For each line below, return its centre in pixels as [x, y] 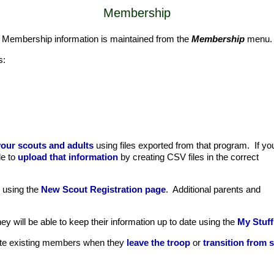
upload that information [68, 157]
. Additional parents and [213, 189]
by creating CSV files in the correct [188, 157]
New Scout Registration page [103, 189]
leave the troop [158, 243]
